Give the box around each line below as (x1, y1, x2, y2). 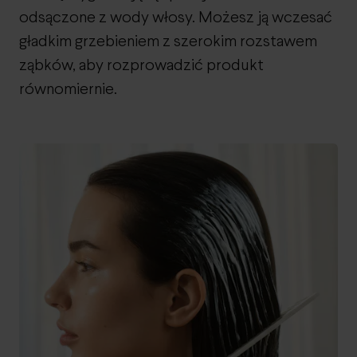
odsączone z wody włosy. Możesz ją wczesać (19, 10, 332, 25)
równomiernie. (19, 82, 117, 97)
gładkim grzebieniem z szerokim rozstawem (19, 34, 317, 49)
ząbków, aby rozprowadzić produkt (19, 58, 264, 73)
